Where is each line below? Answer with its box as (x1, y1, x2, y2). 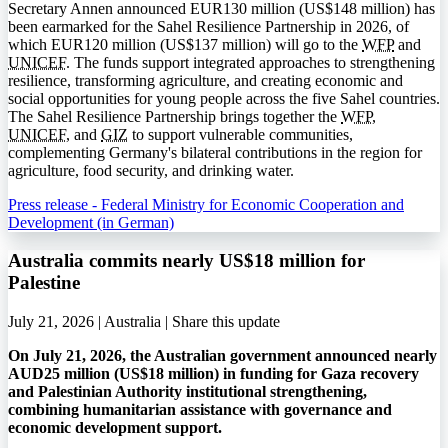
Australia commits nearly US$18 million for (8, 250, 365, 272)
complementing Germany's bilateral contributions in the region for (8, 143, 422, 161)
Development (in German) (8, 213, 174, 231)
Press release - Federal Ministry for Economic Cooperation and (8, 195, 404, 213)
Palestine (8, 272, 80, 294)
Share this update (172, 313, 280, 331)
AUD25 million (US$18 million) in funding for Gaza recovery (8, 365, 419, 383)
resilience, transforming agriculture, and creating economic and (8, 71, 403, 89)
